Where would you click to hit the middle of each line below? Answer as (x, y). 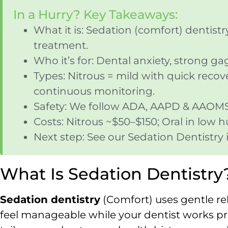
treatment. (61, 45)
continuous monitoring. (94, 91)
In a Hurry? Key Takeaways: (95, 15)
